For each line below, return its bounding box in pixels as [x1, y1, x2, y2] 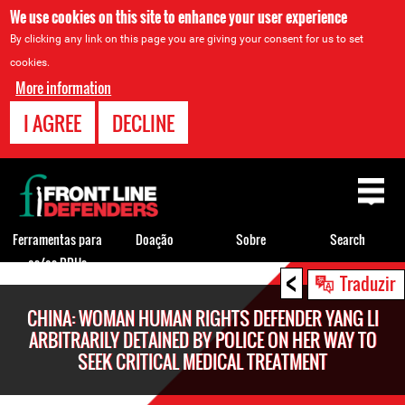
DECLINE [112, 108, 175, 137]
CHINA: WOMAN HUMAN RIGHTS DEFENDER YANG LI [26, 305, 379, 332]
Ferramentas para [13, 229, 102, 249]
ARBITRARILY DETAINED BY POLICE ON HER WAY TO [28, 326, 377, 353]
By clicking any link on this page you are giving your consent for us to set [10, 33, 364, 45]
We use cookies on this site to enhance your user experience [10, 6, 348, 28]
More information [15, 77, 112, 99]
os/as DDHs [28, 252, 87, 272]
